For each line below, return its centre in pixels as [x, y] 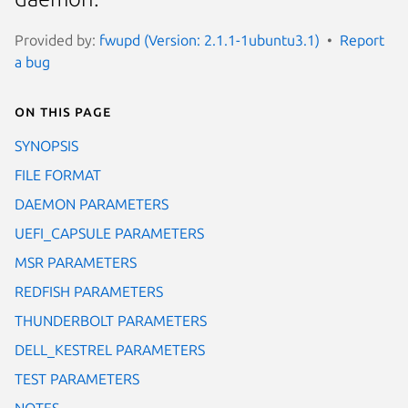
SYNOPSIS [46, 145]
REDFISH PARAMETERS [89, 291]
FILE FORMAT [58, 174]
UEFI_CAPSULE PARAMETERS [109, 233]
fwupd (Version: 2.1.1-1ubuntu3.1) [209, 40]
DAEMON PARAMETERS [92, 204]
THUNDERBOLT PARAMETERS [111, 320]
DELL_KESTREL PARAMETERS [110, 349]
